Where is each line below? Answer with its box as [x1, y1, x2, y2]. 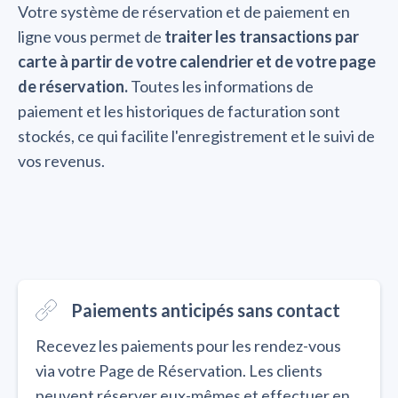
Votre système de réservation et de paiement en [18, 2, 350, 22]
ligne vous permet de [18, 27, 164, 47]
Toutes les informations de [128, 76, 314, 97]
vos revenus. [18, 151, 105, 171]
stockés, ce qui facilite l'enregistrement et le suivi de [18, 126, 375, 147]
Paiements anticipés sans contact [71, 299, 340, 322]
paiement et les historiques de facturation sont [18, 101, 340, 122]
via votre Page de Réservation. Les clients [36, 361, 322, 381]
